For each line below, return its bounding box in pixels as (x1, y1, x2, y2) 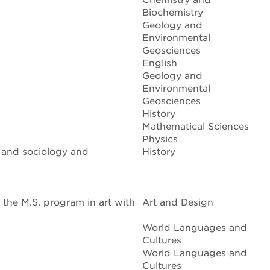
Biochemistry (142, 7, 203, 18)
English (142, 58, 177, 69)
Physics (142, 134, 178, 145)
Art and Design (142, 197, 213, 208)
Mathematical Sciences (142, 121, 249, 132)
